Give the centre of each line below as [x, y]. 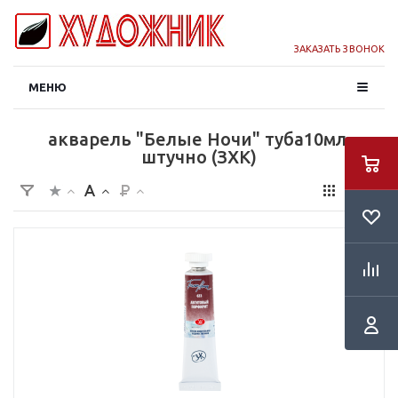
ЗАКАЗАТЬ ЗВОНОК [339, 49]
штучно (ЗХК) [199, 157]
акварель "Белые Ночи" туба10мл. [199, 139]
